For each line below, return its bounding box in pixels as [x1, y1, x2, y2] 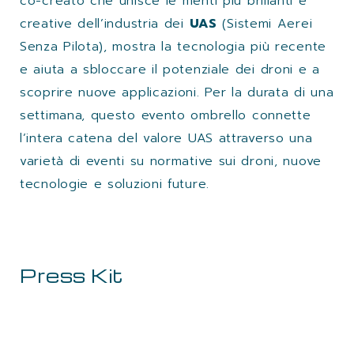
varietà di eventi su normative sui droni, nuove [20, 151, 322, 171]
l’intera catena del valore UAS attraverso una [20, 128, 313, 148]
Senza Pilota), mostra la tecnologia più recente [20, 36, 326, 56]
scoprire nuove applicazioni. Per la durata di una [20, 82, 334, 102]
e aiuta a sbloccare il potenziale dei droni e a [20, 59, 320, 79]
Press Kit [20, 262, 124, 288]
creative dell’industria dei [20, 13, 190, 33]
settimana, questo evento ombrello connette [20, 105, 311, 125]
